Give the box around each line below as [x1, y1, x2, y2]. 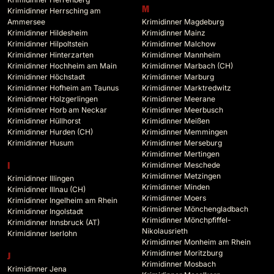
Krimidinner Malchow [142, 39, 216, 49]
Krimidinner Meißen [142, 116, 210, 126]
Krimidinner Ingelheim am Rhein [7, 196, 117, 206]
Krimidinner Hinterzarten [7, 50, 94, 60]
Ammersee [7, 17, 45, 27]
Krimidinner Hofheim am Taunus [7, 83, 119, 93]
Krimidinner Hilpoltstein [7, 39, 88, 49]
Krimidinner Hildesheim [7, 28, 88, 38]
